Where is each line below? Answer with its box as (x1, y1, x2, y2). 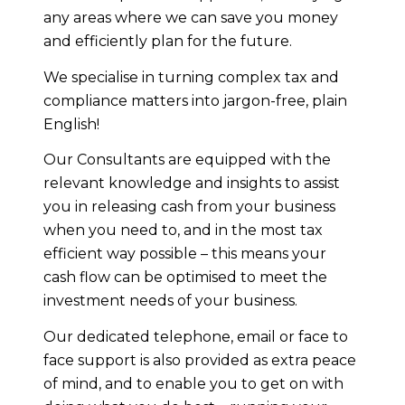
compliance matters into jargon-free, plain (43, 91, 347, 109)
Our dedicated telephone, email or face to (43, 327, 348, 345)
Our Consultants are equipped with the (43, 151, 331, 169)
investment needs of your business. (43, 292, 297, 310)
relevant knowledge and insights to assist (43, 174, 340, 193)
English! (43, 115, 99, 133)
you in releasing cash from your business (43, 198, 335, 216)
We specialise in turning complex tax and (43, 68, 339, 86)
